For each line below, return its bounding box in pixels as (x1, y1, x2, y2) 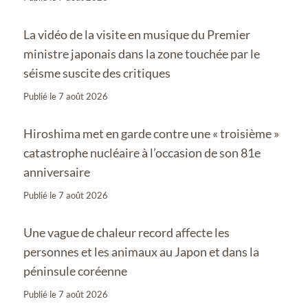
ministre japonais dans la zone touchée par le (23, 45, 260, 61)
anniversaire (23, 164, 90, 179)
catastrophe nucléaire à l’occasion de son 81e (23, 144, 261, 160)
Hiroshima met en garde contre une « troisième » (23, 125, 279, 141)
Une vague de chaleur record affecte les (23, 224, 230, 240)
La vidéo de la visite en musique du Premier (23, 26, 250, 42)
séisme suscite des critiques (23, 65, 170, 80)
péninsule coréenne (23, 263, 127, 278)
